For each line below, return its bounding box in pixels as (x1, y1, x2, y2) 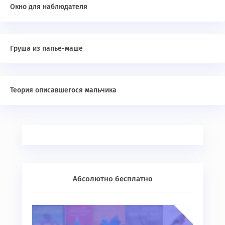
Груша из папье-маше (10, 44, 83, 53)
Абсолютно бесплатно (72, 174, 153, 183)
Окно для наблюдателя (10, 3, 87, 11)
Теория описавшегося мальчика (10, 86, 117, 94)
